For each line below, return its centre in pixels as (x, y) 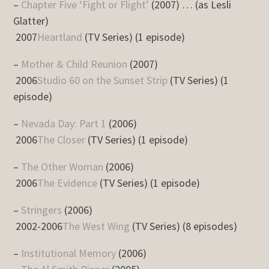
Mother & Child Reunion (74, 64)
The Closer (62, 139)
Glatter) (31, 20)
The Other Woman (62, 166)
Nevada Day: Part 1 (64, 123)
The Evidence (68, 183)
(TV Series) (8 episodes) (184, 226)
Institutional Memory (69, 253)
